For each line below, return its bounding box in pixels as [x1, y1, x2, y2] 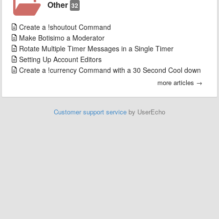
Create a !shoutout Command [19, 22, 111, 32]
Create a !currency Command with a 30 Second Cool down [19, 65, 201, 75]
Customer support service [54, 107, 127, 116]
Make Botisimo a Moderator [19, 33, 105, 43]
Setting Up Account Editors [19, 54, 102, 64]
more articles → [157, 78, 202, 87]
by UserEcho [127, 107, 165, 116]
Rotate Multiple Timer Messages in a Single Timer [19, 44, 174, 53]
